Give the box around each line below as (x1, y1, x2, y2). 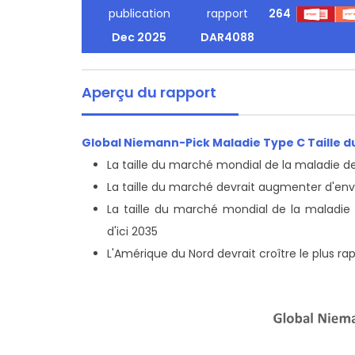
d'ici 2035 (107, 223, 158, 239)
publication (108, 6, 170, 21)
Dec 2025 (112, 29, 167, 45)
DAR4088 (200, 29, 255, 45)
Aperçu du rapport (82, 82, 217, 102)
